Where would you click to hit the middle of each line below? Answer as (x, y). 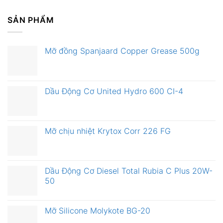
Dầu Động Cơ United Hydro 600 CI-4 (114, 91)
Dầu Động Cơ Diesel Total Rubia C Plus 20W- (129, 171)
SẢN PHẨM (31, 20)
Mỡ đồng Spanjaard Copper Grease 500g (122, 51)
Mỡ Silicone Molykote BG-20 (98, 211)
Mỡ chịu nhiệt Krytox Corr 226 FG (108, 131)
